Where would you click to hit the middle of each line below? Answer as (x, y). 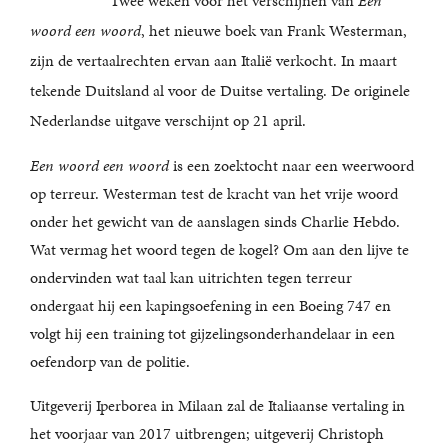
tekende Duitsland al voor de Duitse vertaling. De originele (220, 90)
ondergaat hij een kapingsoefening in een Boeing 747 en (210, 305)
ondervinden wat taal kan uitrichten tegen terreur (191, 277)
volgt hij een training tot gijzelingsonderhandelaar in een (212, 333)
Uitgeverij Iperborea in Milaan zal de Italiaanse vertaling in (217, 405)
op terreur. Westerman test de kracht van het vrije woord (214, 193)
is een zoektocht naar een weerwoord (291, 165)
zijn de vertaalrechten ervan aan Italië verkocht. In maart (213, 60)
